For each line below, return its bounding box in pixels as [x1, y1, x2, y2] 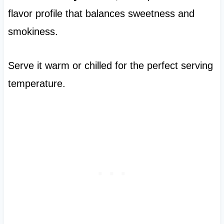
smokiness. [7, 26, 58, 37]
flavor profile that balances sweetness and [7, 8, 194, 19]
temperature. [7, 78, 65, 89]
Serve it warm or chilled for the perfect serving [7, 60, 213, 71]
